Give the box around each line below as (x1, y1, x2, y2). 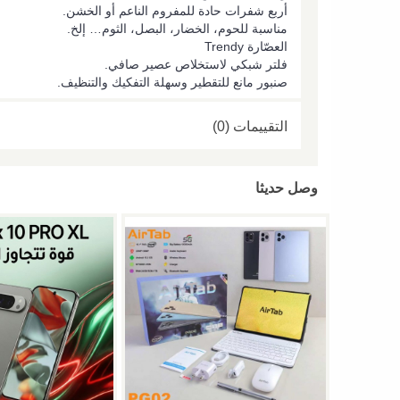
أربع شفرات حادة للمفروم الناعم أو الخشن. (62, 3, 287, 18)
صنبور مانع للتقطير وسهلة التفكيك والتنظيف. (57, 74, 287, 89)
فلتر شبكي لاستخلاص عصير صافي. (104, 56, 287, 71)
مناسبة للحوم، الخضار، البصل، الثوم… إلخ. (67, 21, 287, 36)
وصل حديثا (255, 180, 318, 196)
